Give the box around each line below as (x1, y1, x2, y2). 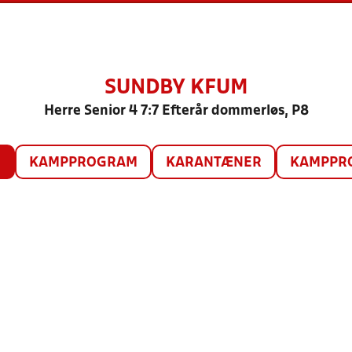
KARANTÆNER (165, 156, 262, 170)
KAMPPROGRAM (28, 156, 137, 170)
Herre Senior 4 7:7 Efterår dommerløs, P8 (43, 104, 309, 118)
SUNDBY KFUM (104, 79, 248, 97)
